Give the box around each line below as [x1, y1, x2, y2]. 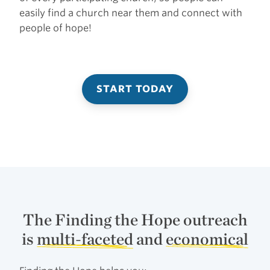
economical [166, 228, 248, 249]
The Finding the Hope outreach [22, 209, 248, 230]
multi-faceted [37, 228, 133, 249]
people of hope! [19, 22, 92, 34]
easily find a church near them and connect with [19, 7, 242, 19]
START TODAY [96, 83, 174, 95]
